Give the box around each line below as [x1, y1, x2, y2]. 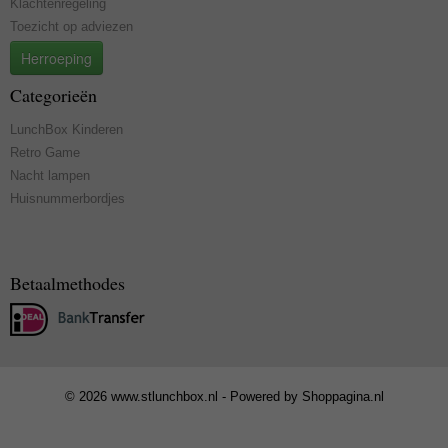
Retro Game [10, 145, 80, 160]
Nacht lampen [10, 168, 90, 183]
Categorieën [10, 83, 97, 107]
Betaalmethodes [10, 271, 125, 295]
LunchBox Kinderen [10, 122, 123, 137]
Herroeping [21, 48, 92, 68]
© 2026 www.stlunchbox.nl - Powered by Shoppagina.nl [64, 389, 384, 404]
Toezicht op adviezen [10, 19, 133, 34]
